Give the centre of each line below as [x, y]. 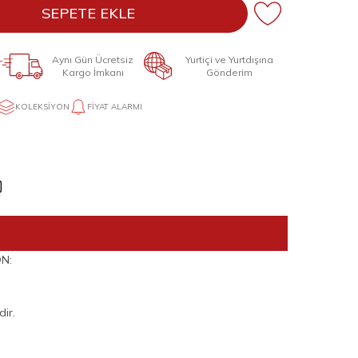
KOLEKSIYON [43, 107]
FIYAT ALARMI [115, 107]
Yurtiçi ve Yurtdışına [230, 59]
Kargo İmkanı [93, 72]
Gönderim [230, 72]
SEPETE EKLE [89, 13]
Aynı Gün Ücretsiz [93, 59]
